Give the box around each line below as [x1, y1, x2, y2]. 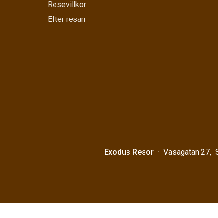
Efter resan [48, 15, 85, 24]
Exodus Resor [104, 147, 154, 157]
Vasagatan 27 [163, 147, 210, 157]
